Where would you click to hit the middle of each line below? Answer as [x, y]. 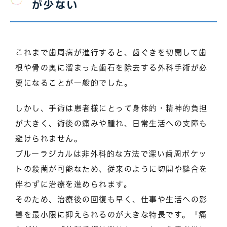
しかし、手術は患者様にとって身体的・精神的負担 [111, 108]
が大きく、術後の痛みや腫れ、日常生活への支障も [111, 123]
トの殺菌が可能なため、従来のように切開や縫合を [111, 169]
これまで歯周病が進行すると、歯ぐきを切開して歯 [111, 52]
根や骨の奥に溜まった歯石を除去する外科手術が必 [111, 67]
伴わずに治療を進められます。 [73, 184]
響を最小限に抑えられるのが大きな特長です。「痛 [111, 214]
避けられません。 [49, 138]
